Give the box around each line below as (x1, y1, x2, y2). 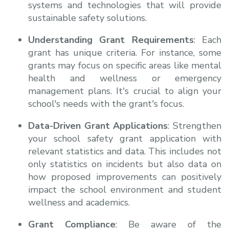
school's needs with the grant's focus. (28, 97, 184, 110)
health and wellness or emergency (28, 72, 221, 84)
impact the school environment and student (28, 183, 221, 196)
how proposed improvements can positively (28, 170, 221, 183)
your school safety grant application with (28, 132, 221, 145)
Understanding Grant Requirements (28, 33, 194, 46)
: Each (193, 33, 222, 46)
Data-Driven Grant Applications (28, 119, 168, 132)
